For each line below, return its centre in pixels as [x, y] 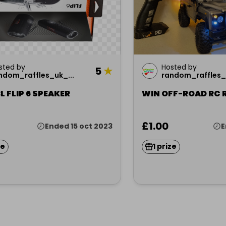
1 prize [165, 147]
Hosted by [179, 67]
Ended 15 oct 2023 [79, 126]
